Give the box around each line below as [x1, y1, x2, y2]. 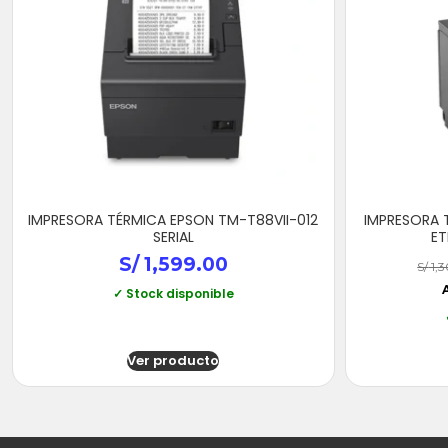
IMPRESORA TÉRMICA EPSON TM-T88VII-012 [28, 209, 319, 230]
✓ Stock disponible [112, 285, 234, 303]
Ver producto [127, 351, 220, 371]
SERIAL [152, 226, 194, 247]
